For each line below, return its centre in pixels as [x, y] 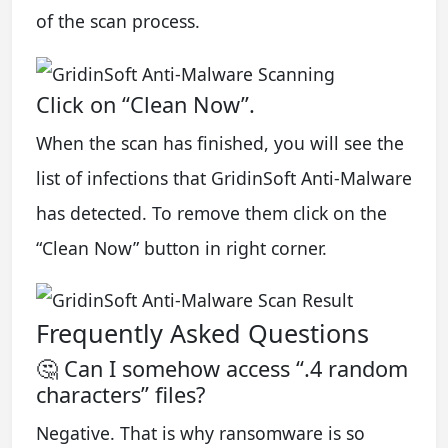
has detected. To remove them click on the [211, 212]
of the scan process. [118, 20]
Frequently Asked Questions [202, 333]
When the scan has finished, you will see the [220, 142]
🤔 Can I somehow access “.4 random [222, 369]
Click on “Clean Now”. [145, 104]
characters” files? [120, 395]
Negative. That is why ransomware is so [200, 433]
